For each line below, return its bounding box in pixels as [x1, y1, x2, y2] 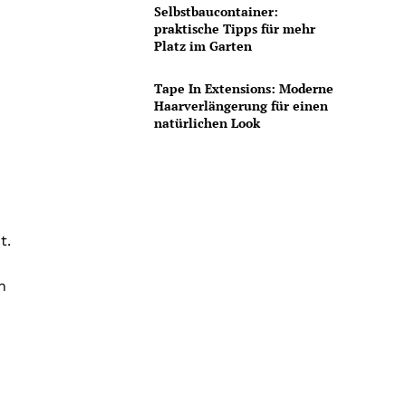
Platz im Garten [153, 36, 252, 54]
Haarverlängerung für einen [153, 97, 328, 115]
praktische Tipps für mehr [153, 19, 315, 37]
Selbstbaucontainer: [153, 2, 278, 20]
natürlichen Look [153, 114, 260, 132]
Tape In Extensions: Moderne [153, 80, 333, 98]
